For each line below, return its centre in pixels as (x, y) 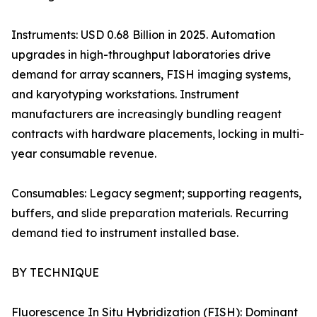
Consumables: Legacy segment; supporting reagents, (156, 194)
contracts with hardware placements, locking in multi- (158, 134)
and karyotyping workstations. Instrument (125, 94)
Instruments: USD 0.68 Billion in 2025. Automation (143, 35)
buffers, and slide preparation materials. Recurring (150, 213)
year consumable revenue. (84, 154)
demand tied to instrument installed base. (125, 233)
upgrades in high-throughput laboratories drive (141, 55)
